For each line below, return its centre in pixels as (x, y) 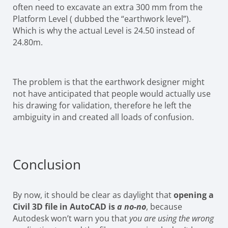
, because (164, 207)
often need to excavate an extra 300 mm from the (108, 7)
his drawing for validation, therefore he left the (102, 106)
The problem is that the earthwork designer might (109, 82)
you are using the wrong (172, 219)
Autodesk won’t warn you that (71, 219)
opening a (194, 195)
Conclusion (47, 165)
